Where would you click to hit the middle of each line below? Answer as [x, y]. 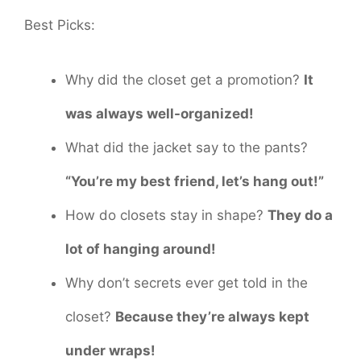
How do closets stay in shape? [166, 215]
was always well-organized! [160, 113]
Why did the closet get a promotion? [185, 79]
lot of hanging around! [141, 249]
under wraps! [110, 350]
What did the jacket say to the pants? [187, 147]
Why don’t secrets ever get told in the [187, 282]
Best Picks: [60, 25]
